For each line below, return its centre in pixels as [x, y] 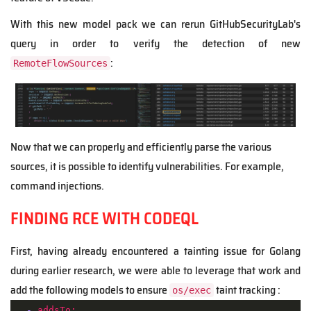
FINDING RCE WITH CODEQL [104, 218]
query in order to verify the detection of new [155, 43]
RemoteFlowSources [60, 63]
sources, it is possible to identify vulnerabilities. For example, [147, 166]
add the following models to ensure [90, 289]
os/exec [192, 290]
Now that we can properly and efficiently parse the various [141, 146]
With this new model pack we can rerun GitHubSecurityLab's [155, 24]
